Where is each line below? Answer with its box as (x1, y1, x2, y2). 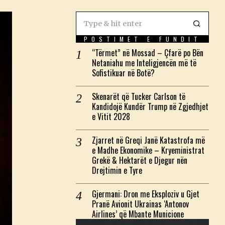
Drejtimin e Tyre (92, 164, 142, 176)
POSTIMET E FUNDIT (83, 34, 201, 43)
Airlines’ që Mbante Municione (92, 207, 184, 220)
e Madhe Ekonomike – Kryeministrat (92, 144, 204, 156)
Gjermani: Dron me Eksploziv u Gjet (92, 187, 199, 200)
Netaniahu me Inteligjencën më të (92, 56, 196, 69)
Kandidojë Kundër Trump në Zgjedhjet (92, 100, 208, 113)
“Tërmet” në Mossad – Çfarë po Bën (92, 46, 203, 59)
